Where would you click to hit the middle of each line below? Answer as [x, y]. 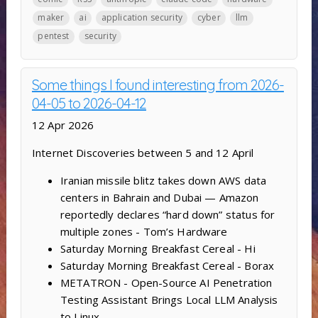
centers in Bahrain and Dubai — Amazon [159, 198]
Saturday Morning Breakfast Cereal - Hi [158, 249]
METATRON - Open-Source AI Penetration [166, 283]
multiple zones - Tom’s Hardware [144, 232]
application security [142, 18]
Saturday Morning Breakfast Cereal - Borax [167, 266]
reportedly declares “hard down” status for [168, 215]
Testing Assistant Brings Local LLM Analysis [169, 300]
